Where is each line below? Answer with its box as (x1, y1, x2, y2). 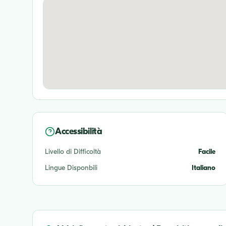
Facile (198, 147, 215, 156)
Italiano (192, 163, 215, 172)
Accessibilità (55, 126, 102, 137)
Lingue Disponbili (45, 163, 97, 172)
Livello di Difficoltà (45, 147, 101, 156)
